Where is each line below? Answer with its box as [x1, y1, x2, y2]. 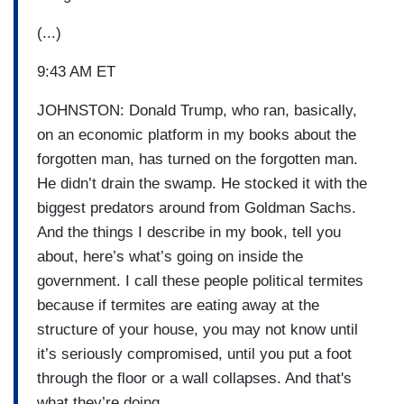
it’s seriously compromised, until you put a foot [37, 344, 352, 363]
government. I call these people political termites [37, 271, 363, 289]
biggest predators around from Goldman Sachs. [37, 198, 356, 216]
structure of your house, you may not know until [37, 320, 358, 338]
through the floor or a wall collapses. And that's [37, 369, 352, 387]
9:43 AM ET [37, 62, 115, 80]
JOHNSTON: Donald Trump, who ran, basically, [37, 101, 357, 119]
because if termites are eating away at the [37, 296, 319, 314]
